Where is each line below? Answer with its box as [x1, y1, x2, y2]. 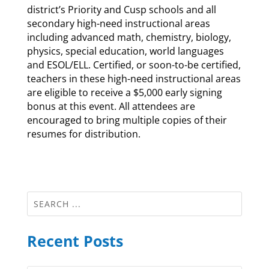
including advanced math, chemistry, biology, [26, 30, 231, 44]
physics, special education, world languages [26, 44, 224, 58]
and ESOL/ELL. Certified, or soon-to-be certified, [26, 58, 241, 71]
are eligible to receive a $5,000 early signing [26, 85, 222, 99]
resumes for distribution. [26, 127, 141, 141]
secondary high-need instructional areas [26, 16, 210, 30]
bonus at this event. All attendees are [26, 99, 195, 113]
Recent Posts [26, 230, 123, 251]
